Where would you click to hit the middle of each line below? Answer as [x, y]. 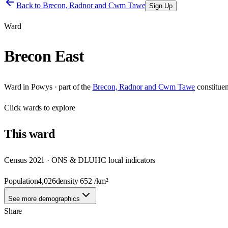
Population [21, 181]
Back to [30, 5]
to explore [59, 107]
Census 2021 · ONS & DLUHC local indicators [80, 160]
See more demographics [44, 198]
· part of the [71, 87]
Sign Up [161, 6]
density [68, 181]
